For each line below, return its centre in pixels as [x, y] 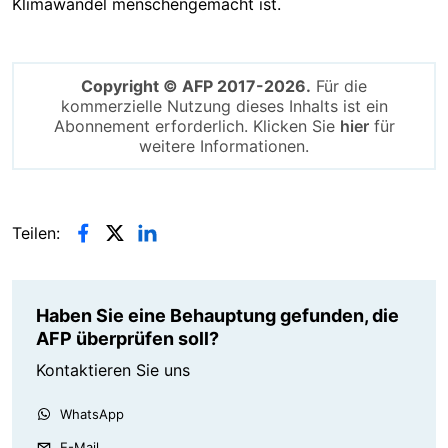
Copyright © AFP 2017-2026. [196, 85]
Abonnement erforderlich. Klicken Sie [196, 125]
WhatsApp [92, 413]
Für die [339, 85]
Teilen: [36, 232]
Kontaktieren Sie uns [113, 369]
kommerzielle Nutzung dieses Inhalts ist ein [224, 105]
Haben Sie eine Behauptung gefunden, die [217, 315]
